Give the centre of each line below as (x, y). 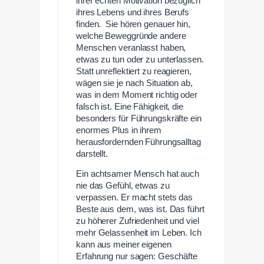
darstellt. (92, 154)
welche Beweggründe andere (131, 36)
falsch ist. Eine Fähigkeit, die (130, 106)
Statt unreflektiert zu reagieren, (134, 71)
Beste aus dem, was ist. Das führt (140, 209)
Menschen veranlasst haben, (131, 47)
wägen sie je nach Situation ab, (134, 83)
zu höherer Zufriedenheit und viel (138, 221)
